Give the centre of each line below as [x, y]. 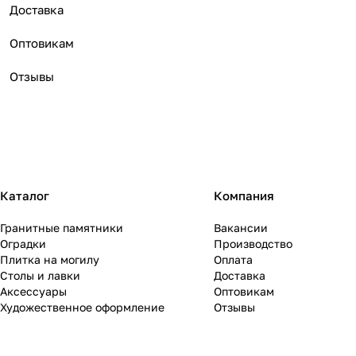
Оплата [233, 259]
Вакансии [240, 228]
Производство [253, 244]
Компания [244, 195]
